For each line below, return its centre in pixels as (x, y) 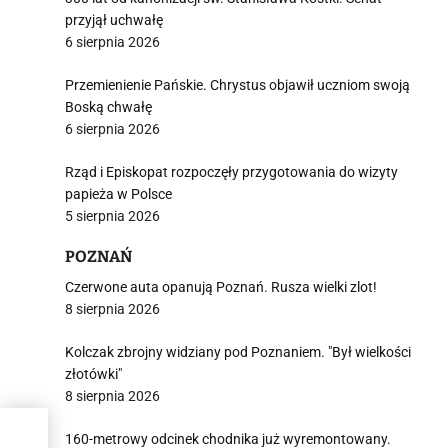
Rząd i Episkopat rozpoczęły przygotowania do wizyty (231, 172)
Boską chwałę (108, 107)
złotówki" (93, 374)
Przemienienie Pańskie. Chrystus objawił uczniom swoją (237, 85)
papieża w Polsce (118, 194)
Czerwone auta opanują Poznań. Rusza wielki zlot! (221, 287)
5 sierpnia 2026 (112, 216)
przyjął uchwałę (114, 20)
